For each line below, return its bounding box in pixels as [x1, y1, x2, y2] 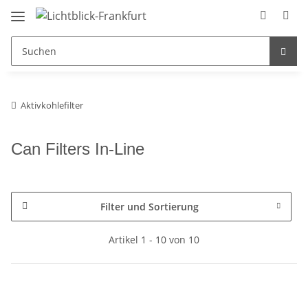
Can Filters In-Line [11, 139, 144, 158]
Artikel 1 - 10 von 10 [109, 232, 199, 246]
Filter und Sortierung [100, 199, 199, 213]
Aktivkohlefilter [21, 98, 83, 111]
